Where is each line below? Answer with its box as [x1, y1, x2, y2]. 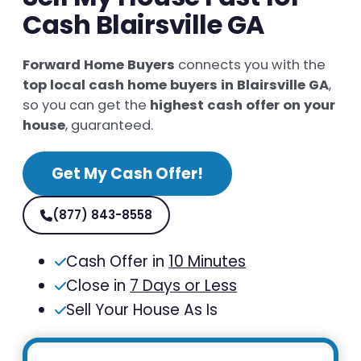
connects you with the [175, 56, 326, 75]
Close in [66, 275, 130, 297]
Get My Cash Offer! [52, 163, 203, 185]
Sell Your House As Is [66, 299, 218, 322]
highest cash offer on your [150, 96, 335, 115]
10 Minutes [168, 251, 246, 273]
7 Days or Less [130, 275, 237, 297]
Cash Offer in [66, 251, 168, 273]
